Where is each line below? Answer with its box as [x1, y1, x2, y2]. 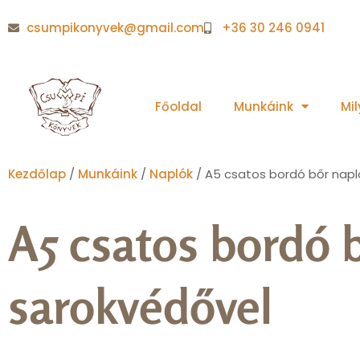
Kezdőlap [8, 166, 66, 182]
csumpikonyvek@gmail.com [26, 19, 204, 36]
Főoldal [154, 97, 202, 115]
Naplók [149, 166, 193, 182]
